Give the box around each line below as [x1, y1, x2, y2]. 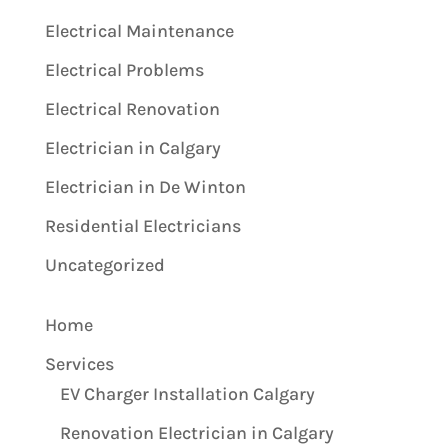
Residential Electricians [44, 214, 241, 237]
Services [44, 352, 114, 375]
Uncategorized [44, 253, 165, 276]
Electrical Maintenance [44, 19, 234, 42]
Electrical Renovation [44, 97, 220, 120]
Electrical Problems [44, 58, 204, 81]
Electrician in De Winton [44, 175, 246, 198]
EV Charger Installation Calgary [59, 382, 315, 405]
